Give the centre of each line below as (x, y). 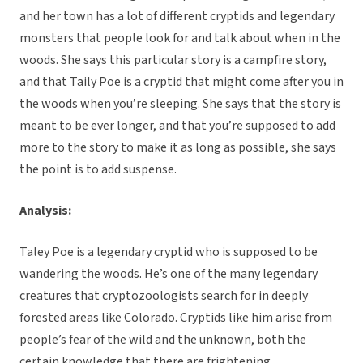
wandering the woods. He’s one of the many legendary (169, 274)
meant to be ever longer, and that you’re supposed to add (177, 126)
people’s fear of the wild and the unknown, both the (163, 340)
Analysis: (47, 211)
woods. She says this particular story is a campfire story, (173, 60)
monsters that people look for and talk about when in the (180, 38)
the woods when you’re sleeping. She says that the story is (180, 104)
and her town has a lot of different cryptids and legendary (177, 17)
